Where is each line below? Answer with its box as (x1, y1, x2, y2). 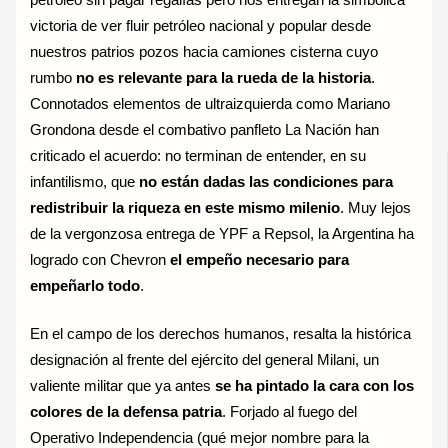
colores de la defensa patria (30, 403, 223, 420)
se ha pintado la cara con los (215, 377, 415, 394)
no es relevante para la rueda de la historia (76, 69, 372, 86)
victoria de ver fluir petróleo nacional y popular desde (30, 17, 372, 34)
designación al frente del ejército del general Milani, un (30, 351, 380, 368)
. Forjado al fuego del (222, 403, 358, 420)
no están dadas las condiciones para (139, 173, 394, 190)
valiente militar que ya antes (30, 377, 216, 394)
